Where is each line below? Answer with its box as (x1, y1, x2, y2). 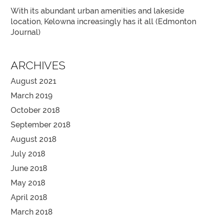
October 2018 (11, 106, 61, 115)
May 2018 (11, 178, 46, 188)
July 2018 (11, 149, 46, 159)
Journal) (11, 28, 41, 37)
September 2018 (11, 120, 71, 130)
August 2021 (11, 77, 57, 86)
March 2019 (11, 91, 53, 101)
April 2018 (11, 193, 48, 202)
